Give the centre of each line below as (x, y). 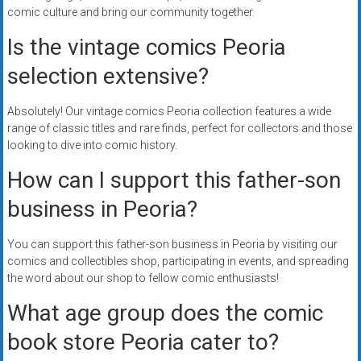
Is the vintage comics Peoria (146, 48)
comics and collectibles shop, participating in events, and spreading (178, 261)
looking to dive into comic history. (92, 145)
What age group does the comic (165, 313)
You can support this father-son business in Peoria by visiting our (172, 245)
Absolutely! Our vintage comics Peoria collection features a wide (169, 112)
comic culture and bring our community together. (131, 12)
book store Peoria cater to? (143, 342)
